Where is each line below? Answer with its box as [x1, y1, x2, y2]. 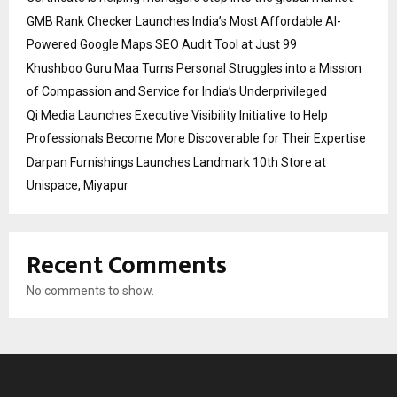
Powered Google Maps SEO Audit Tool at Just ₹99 [27, 37, 297, 52]
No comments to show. [27, 284, 154, 299]
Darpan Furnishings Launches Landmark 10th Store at [27, 155, 326, 170]
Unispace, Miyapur [27, 178, 128, 193]
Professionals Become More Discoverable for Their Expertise [27, 131, 366, 146]
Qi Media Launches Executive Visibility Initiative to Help [27, 108, 328, 123]
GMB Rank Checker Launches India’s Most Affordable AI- [27, 14, 341, 29]
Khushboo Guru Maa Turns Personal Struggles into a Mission [27, 61, 362, 76]
